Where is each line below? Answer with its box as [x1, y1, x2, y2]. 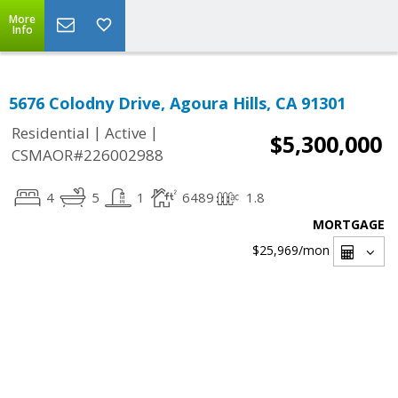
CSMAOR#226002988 [12, 145, 163, 166]
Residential [12, 123, 90, 144]
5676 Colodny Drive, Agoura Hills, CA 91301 [9, 92, 346, 114]
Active [105, 123, 147, 144]
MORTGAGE [313, 216, 385, 233]
